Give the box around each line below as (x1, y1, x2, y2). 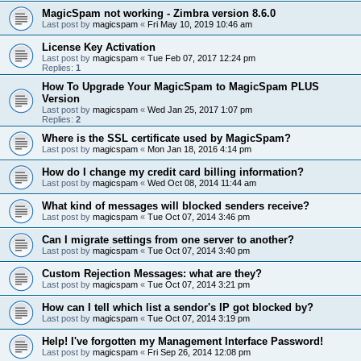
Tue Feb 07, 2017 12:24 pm (147, 52, 255, 63)
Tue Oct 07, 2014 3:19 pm (147, 313, 250, 323)
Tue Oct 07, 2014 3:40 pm (147, 245, 250, 255)
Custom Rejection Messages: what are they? (42, 267, 262, 280)
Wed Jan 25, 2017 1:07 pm (147, 104, 252, 114)
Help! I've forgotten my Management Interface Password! (42, 334, 323, 347)
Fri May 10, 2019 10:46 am (147, 19, 252, 29)
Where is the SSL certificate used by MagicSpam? (42, 131, 291, 144)
